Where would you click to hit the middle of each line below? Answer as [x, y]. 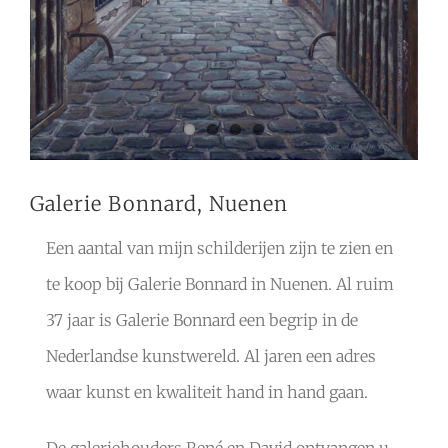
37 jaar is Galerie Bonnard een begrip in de [201, 320]
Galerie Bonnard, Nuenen [159, 203]
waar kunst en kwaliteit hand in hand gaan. [206, 392]
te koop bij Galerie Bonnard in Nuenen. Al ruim [219, 284]
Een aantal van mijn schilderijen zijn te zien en [219, 248]
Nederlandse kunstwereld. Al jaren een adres [210, 356]
